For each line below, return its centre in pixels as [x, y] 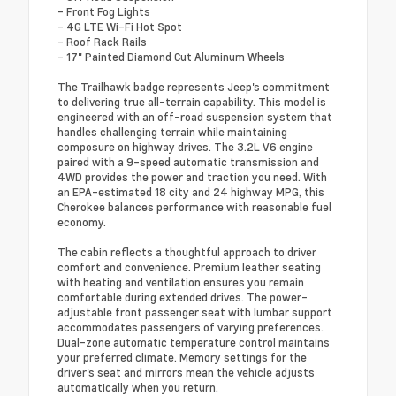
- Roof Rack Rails [102, 41]
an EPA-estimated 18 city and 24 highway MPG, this [191, 191]
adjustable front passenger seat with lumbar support [195, 312]
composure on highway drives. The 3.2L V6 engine [185, 146]
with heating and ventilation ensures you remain [181, 282]
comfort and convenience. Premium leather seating [189, 267]
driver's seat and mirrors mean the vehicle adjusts [186, 372]
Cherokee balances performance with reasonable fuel [194, 206]
